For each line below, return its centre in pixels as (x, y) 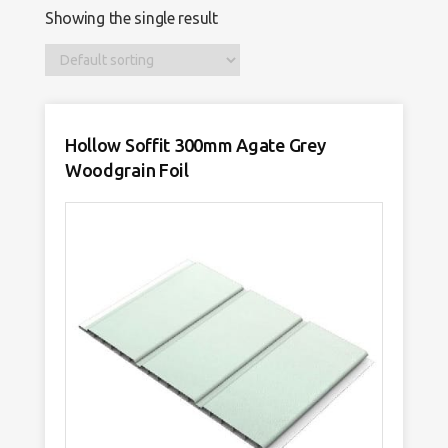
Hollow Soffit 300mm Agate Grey (195, 145)
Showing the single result (131, 18)
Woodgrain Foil (126, 170)
